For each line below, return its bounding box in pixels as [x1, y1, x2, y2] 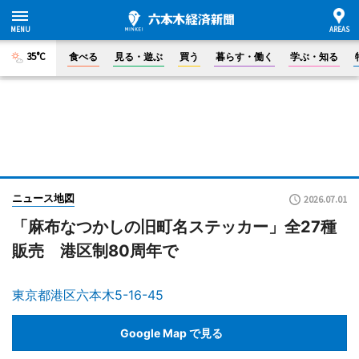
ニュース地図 [12, 192, 75, 204]
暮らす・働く [216, 50, 273, 63]
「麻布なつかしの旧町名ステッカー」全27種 [12, 217, 337, 236]
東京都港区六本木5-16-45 [12, 287, 163, 303]
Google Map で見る [120, 325, 223, 340]
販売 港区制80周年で [12, 241, 178, 260]
